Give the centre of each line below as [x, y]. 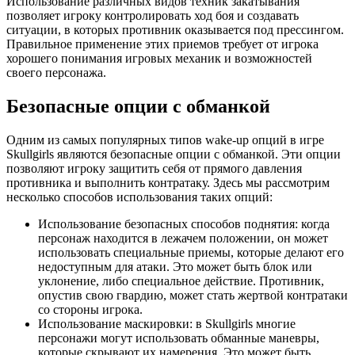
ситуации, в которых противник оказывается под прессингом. [175, 30]
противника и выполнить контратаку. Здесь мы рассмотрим [168, 183]
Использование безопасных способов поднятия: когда [184, 224]
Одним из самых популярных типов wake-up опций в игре [165, 140]
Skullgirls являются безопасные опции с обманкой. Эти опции [174, 155]
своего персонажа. [56, 73]
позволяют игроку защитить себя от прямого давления [154, 169]
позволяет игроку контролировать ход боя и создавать [153, 16]
